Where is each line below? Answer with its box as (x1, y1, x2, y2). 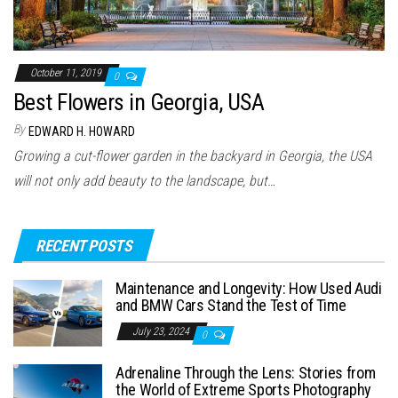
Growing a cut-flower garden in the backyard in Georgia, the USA (13, 147, 372, 165)
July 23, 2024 (132, 325, 192, 338)
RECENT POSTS (36, 236, 132, 256)
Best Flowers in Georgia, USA (13, 89, 265, 116)
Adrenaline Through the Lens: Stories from (115, 363, 376, 383)
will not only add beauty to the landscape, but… (13, 172, 275, 190)
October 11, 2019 (30, 67, 104, 80)
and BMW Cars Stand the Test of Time (115, 296, 346, 315)
